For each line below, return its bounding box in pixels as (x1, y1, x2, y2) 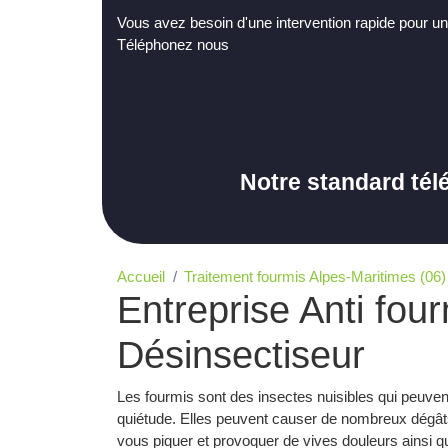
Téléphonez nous (117, 36, 229, 53)
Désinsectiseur (117, 334, 365, 377)
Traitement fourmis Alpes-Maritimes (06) (184, 268, 446, 286)
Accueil (117, 268, 165, 286)
